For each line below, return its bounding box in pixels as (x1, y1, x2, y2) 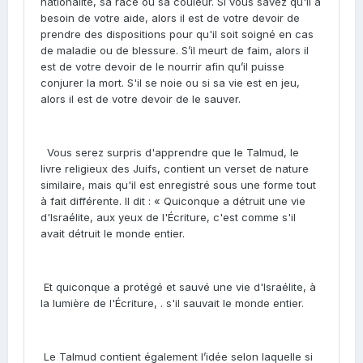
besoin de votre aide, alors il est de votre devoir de (41, 11, 300, 24)
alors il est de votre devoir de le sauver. (41, 92, 241, 105)
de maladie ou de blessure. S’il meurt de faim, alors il (41, 44, 309, 57)
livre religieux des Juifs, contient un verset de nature (41, 162, 309, 175)
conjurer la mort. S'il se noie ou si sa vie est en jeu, (41, 76, 300, 89)
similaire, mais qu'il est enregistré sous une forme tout (41, 178, 316, 191)
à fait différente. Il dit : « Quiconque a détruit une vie (41, 194, 305, 207)
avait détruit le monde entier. (41, 227, 185, 240)
